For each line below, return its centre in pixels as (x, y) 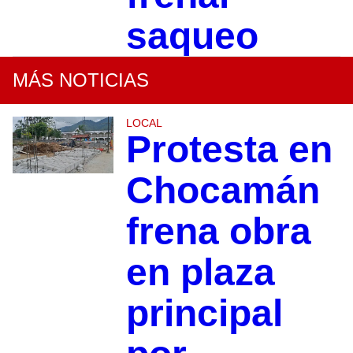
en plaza (200, 272)
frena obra (218, 231)
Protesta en (229, 149)
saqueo (192, 35)
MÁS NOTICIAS (81, 80)
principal (204, 313)
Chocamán (223, 190)
